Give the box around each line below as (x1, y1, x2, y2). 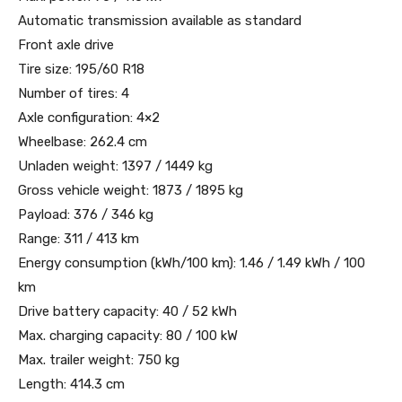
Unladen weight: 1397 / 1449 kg (18, 157, 213, 174)
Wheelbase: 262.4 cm (18, 133, 147, 150)
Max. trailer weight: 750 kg (18, 351, 179, 368)
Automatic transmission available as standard (18, 12, 301, 29)
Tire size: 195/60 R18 (18, 60, 144, 77)
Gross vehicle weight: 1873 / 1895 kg (18, 181, 243, 198)
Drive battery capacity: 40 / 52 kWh (18, 302, 237, 319)
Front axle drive (18, 36, 114, 53)
